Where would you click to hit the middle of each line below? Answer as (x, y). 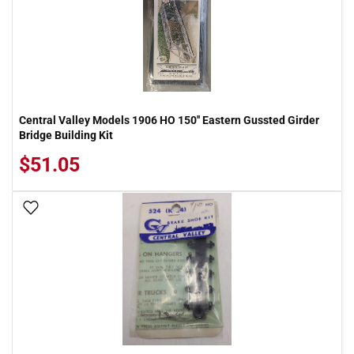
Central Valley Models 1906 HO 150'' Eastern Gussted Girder (169, 120)
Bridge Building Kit (66, 135)
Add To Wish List (85, 209)
